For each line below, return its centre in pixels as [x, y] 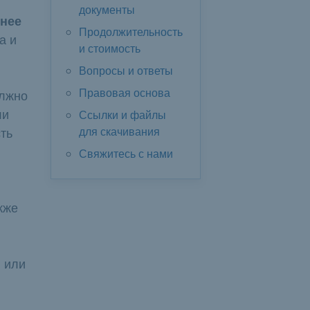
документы [107, 9]
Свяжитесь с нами [126, 153]
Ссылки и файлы [122, 115]
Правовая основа [125, 92]
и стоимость [110, 48]
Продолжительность [131, 31]
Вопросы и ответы [126, 70]
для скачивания [119, 131]
